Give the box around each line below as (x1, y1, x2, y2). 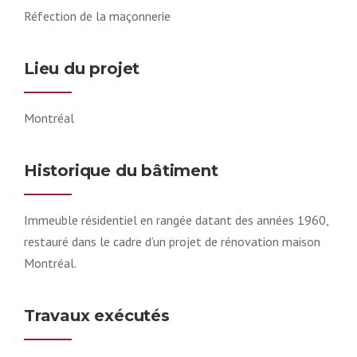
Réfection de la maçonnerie (24, 7, 171, 24)
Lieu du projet (24, 58, 140, 78)
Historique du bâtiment (24, 160, 218, 180)
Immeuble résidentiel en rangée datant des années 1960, (24, 211, 328, 228)
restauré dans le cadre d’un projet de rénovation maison (24, 233, 320, 249)
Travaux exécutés (24, 305, 170, 325)
